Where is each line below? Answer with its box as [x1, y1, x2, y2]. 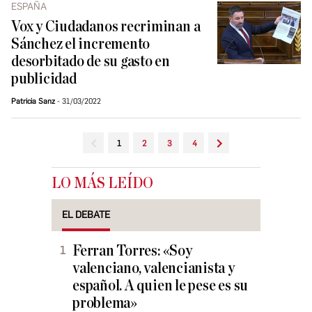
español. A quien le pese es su [72, 278, 249, 295]
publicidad [11, 71, 77, 88]
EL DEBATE [62, 209, 110, 221]
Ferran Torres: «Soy [72, 243, 192, 260]
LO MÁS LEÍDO [52, 175, 153, 192]
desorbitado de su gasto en [11, 54, 171, 70]
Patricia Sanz [11, 97, 55, 107]
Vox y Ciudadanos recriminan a [11, 19, 201, 36]
